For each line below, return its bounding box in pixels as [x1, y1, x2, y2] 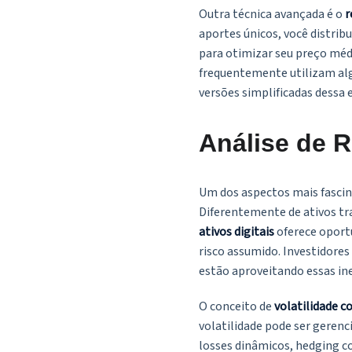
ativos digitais [199, 223, 274, 241]
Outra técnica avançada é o [199, 5, 345, 24]
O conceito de [199, 298, 274, 316]
